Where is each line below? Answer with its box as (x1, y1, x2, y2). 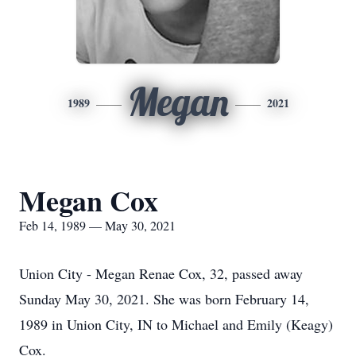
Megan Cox (19, 180, 158, 221)
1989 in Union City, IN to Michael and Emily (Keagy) (19, 315, 333, 334)
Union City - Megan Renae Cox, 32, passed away (19, 264, 303, 283)
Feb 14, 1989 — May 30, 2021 (19, 217, 176, 234)
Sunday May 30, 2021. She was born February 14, (19, 289, 309, 308)
